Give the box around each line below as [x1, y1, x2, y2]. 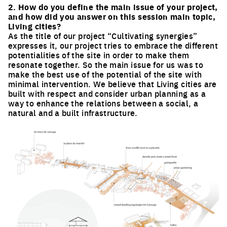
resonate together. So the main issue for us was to [8, 58, 203, 70]
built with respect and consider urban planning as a [8, 87, 206, 99]
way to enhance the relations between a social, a [8, 97, 199, 108]
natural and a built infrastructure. [8, 106, 138, 118]
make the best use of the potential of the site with [8, 68, 202, 80]
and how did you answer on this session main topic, [8, 10, 215, 22]
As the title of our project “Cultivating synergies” [8, 29, 198, 41]
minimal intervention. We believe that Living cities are [8, 78, 217, 89]
